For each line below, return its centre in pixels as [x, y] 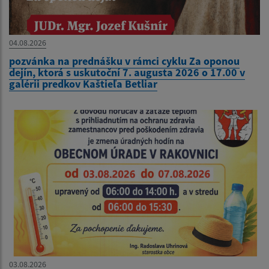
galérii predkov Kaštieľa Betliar [83, 84]
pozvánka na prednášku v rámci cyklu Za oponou [124, 61]
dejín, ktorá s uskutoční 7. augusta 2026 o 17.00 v [127, 73]
